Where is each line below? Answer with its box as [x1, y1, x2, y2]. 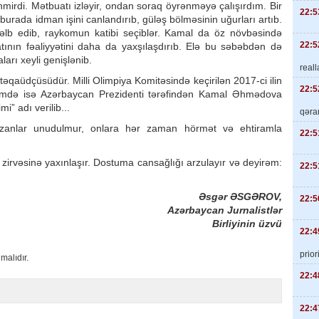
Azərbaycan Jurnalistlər [167, 204, 282, 216]
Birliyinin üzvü [212, 218, 282, 229]
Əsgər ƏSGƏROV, [199, 191, 282, 202]
